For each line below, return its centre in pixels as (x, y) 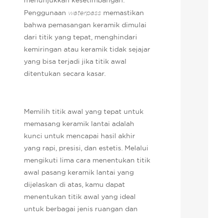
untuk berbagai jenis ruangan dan (81, 209)
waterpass (86, 12)
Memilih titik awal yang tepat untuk (84, 111)
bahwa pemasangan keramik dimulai (85, 25)
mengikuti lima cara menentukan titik (87, 160)
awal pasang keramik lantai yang (79, 172)
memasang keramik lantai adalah (79, 123)
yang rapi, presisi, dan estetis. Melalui (86, 148)
